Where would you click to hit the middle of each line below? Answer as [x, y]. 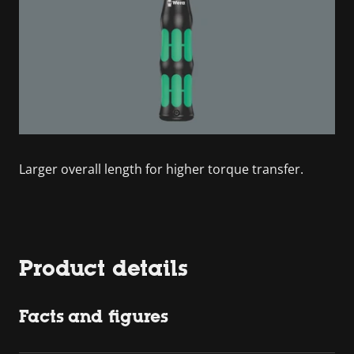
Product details [104, 267]
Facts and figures [94, 316]
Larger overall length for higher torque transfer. [161, 169]
